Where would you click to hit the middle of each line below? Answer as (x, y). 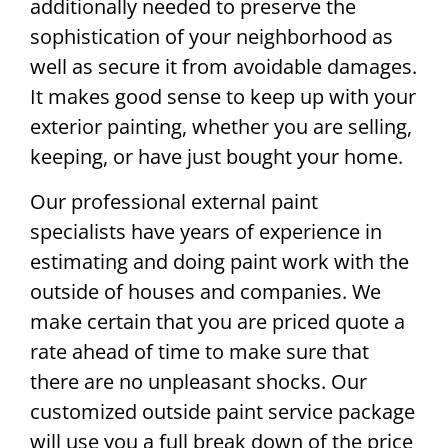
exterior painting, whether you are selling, (221, 127)
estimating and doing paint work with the (219, 261)
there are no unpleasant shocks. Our (198, 381)
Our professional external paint (174, 201)
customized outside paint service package (222, 411)
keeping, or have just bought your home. (216, 157)
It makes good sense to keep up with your (223, 97)
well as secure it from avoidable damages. (223, 67)
